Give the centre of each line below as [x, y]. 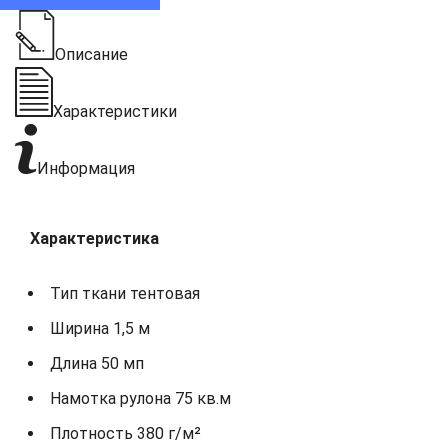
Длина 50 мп [97, 363]
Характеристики [115, 111]
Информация [86, 168]
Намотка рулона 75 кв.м [140, 398]
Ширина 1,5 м [100, 328]
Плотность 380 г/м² [125, 433]
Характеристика [94, 238]
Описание [91, 54]
